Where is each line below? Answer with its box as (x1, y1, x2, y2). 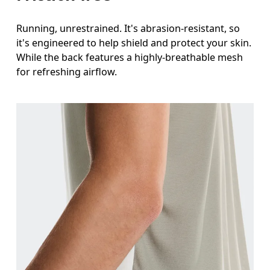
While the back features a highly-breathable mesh (16, 50, 243, 64)
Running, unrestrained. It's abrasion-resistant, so (16, 21, 240, 35)
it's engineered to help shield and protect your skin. (16, 36, 252, 49)
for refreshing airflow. (16, 64, 118, 78)
